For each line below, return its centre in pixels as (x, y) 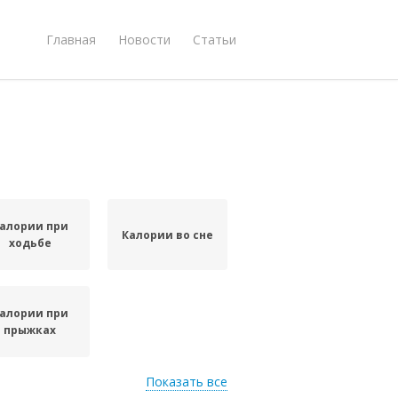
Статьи (215, 39)
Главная (71, 39)
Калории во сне (168, 235)
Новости (144, 39)
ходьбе (30, 243)
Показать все (187, 382)
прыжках (30, 330)
